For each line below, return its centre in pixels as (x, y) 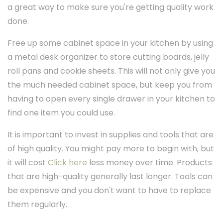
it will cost (28, 163)
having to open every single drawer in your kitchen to (111, 99)
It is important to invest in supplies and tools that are (111, 135)
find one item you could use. (61, 113)
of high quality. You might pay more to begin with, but (111, 149)
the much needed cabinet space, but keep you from (110, 85)
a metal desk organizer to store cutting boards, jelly (108, 57)
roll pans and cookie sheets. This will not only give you (111, 71)
